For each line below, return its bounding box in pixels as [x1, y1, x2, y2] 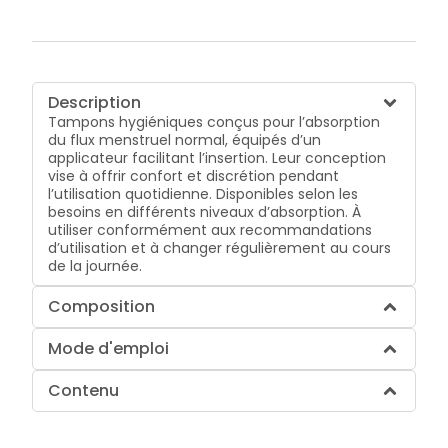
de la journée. [48, 255, 143, 276]
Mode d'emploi [48, 336, 170, 360]
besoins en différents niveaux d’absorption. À [48, 201, 362, 222]
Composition [48, 294, 156, 318]
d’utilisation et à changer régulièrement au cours [48, 237, 392, 258]
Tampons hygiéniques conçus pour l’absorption [48, 111, 381, 132]
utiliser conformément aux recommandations [48, 219, 373, 240]
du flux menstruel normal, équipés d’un [48, 129, 322, 150]
